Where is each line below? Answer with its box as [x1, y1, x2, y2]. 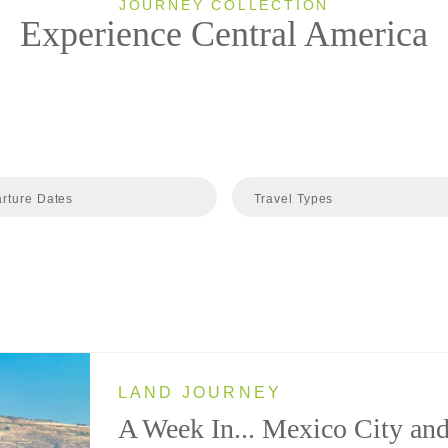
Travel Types [253, 191, 334, 206]
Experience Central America [20, 13, 428, 54]
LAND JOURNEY [117, 383, 283, 401]
